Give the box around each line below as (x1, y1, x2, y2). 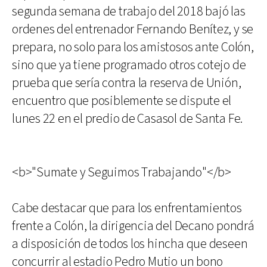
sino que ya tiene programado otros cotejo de (12, 57, 246, 74)
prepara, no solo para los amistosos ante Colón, (12, 39, 254, 56)
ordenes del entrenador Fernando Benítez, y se (12, 21, 254, 38)
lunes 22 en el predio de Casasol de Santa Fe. (12, 110, 243, 128)
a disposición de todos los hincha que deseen (12, 235, 248, 253)
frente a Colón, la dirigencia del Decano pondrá (12, 218, 254, 235)
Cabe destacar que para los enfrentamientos (12, 200, 242, 217)
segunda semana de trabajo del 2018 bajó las (12, 3, 246, 20)
